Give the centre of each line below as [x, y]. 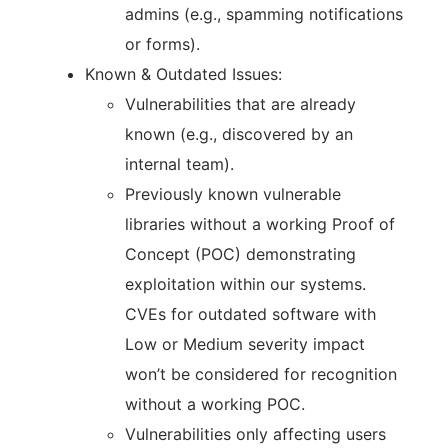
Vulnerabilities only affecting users [255, 434]
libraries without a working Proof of [260, 224]
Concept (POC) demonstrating [240, 254]
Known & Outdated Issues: [183, 74]
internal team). [179, 164]
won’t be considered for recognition [261, 374]
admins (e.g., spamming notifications [264, 14]
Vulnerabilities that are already [240, 104]
